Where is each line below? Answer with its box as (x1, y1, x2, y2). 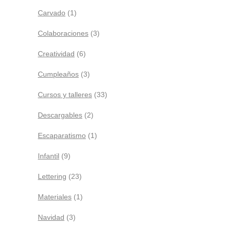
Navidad (38, 213, 64, 221)
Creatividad (38, 50, 75, 58)
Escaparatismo (38, 131, 86, 140)
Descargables (38, 111, 82, 119)
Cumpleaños (38, 70, 79, 78)
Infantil (38, 152, 59, 160)
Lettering (38, 172, 66, 180)
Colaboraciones (38, 29, 88, 37)
